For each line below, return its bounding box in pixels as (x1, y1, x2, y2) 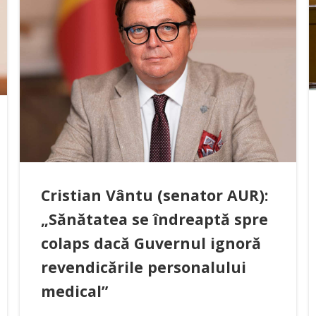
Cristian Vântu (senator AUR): (40, 184, 268, 205)
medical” (40, 280, 108, 301)
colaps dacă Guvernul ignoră (40, 232, 261, 253)
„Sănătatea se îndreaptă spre (40, 208, 268, 229)
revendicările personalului (40, 256, 246, 277)
